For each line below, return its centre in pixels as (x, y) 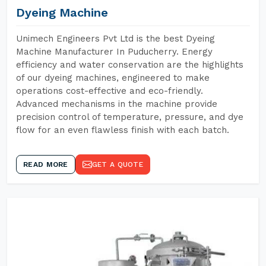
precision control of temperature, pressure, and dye (130, 117)
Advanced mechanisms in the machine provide (117, 104)
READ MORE (46, 164)
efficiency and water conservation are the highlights (130, 65)
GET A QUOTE (117, 164)
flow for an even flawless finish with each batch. (123, 130)
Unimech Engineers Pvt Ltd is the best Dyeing (115, 39)
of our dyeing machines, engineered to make (113, 78)
